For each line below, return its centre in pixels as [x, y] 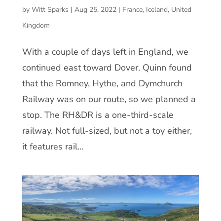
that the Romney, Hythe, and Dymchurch [102, 83]
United [181, 9]
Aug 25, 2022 [95, 9]
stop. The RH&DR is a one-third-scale [98, 115]
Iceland [157, 9]
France [132, 9]
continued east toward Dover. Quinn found [107, 67]
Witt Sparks [50, 9]
